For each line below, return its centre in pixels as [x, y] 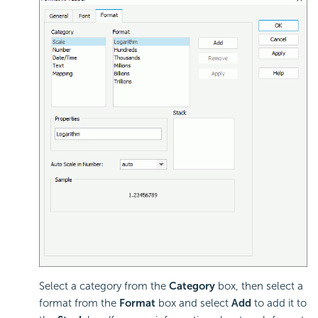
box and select [193, 303]
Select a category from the [104, 286]
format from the [79, 303]
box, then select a [259, 286]
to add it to [279, 303]
